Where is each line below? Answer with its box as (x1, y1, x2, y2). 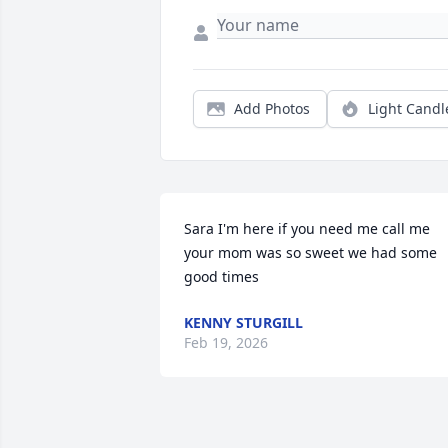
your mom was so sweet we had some (184, 243, 437, 263)
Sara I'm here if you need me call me (184, 219, 430, 239)
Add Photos (234, 99, 310, 119)
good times (184, 267, 259, 287)
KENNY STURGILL (184, 313, 303, 333)
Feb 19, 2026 (184, 333, 268, 353)
